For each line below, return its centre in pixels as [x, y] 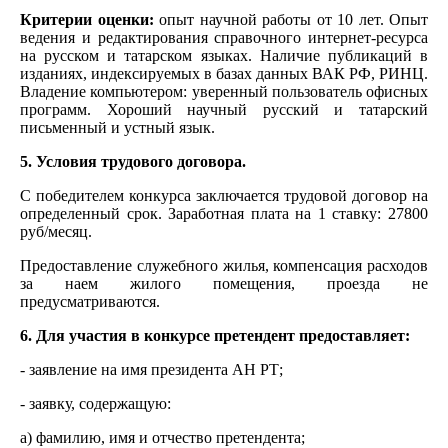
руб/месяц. [56, 231]
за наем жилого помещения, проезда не [224, 283]
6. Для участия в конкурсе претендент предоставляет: [215, 335]
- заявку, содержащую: [95, 403]
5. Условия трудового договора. [133, 161]
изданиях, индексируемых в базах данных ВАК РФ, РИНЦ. [224, 73]
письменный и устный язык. [117, 127]
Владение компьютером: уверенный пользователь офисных [224, 91]
